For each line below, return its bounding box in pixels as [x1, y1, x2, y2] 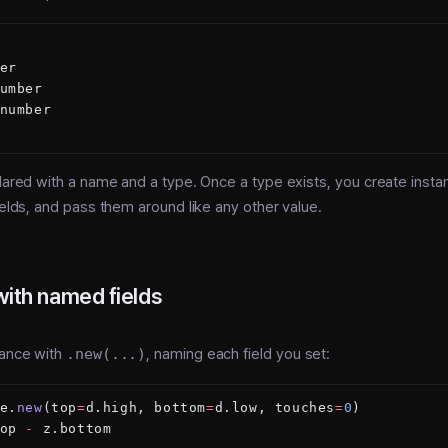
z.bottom [34, 420, 112, 436]
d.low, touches [214, 399, 336, 415]
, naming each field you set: [146, 344, 331, 363]
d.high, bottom [85, 399, 207, 415]
